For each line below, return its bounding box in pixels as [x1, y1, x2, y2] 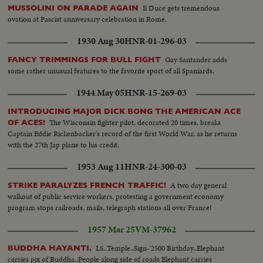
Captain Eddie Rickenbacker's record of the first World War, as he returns [8, 127, 238, 139]
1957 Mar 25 [87, 222, 135, 236]
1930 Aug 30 [76, 34, 124, 48]
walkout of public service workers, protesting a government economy [8, 190, 224, 202]
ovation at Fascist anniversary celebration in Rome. [8, 13, 167, 25]
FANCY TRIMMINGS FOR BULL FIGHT [8, 55, 161, 64]
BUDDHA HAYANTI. [8, 243, 92, 252]
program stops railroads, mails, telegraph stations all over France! [8, 201, 213, 213]
